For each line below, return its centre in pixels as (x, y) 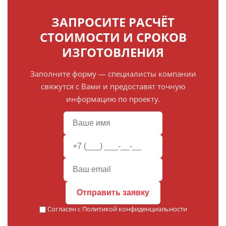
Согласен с (65, 209)
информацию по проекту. (113, 99)
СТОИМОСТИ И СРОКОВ (113, 37)
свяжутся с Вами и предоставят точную (113, 86)
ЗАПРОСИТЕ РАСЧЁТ (113, 22)
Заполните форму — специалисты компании (113, 74)
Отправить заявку (113, 192)
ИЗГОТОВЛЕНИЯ (113, 52)
